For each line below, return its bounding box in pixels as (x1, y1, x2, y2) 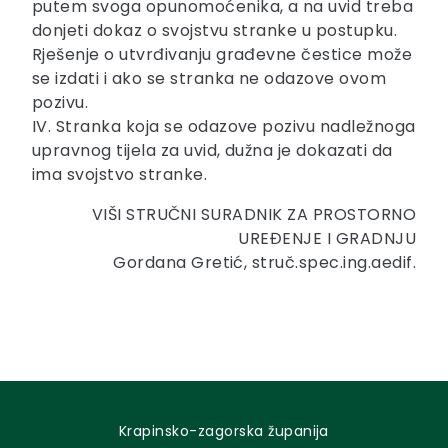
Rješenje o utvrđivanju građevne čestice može (32, 42, 413, 66)
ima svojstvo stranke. (32, 162, 208, 186)
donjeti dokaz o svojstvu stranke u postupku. (32, 18, 398, 42)
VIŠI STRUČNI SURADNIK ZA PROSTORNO (91, 202, 416, 226)
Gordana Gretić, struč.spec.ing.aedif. (113, 250, 416, 274)
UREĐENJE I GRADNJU (238, 226, 416, 250)
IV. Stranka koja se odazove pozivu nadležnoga (32, 114, 416, 138)
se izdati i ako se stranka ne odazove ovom (32, 66, 387, 90)
